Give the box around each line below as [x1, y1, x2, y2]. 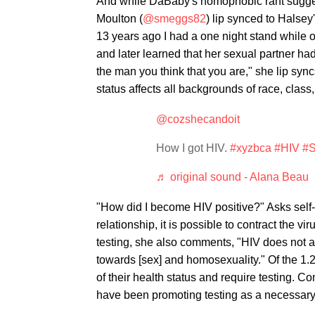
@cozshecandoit [156, 113, 240, 125]
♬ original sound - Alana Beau [156, 171, 309, 183]
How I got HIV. [156, 142, 230, 154]
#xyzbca [230, 142, 271, 154]
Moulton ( [96, 13, 143, 25]
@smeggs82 [143, 13, 206, 25]
